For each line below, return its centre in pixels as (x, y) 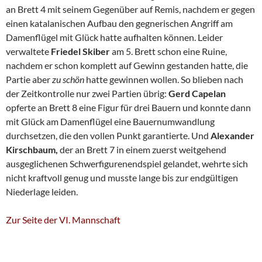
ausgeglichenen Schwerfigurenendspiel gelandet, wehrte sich (127, 164)
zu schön (68, 80)
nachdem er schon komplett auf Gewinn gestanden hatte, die (127, 65)
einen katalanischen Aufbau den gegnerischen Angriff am (119, 23)
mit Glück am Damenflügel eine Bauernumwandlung (110, 122)
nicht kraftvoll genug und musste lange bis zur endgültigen (122, 178)
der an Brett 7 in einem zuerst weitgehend (143, 150)
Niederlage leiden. (42, 192)
